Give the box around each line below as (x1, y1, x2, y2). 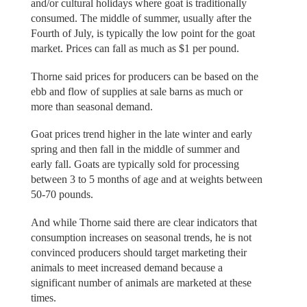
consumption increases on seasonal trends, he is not (30, 231, 251, 243)
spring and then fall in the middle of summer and (30, 143, 240, 156)
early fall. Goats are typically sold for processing (30, 158, 239, 171)
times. (30, 291, 56, 304)
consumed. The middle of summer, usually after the (30, 12, 251, 25)
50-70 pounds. (30, 188, 93, 201)
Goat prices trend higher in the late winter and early (30, 128, 252, 140)
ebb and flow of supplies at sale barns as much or (30, 85, 243, 97)
